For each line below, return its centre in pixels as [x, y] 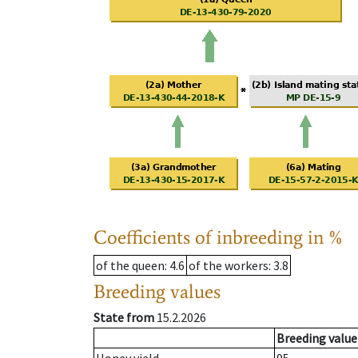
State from [124, 318]
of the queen [130, 266]
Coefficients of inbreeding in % [219, 237]
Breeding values [157, 292]
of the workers [229, 266]
